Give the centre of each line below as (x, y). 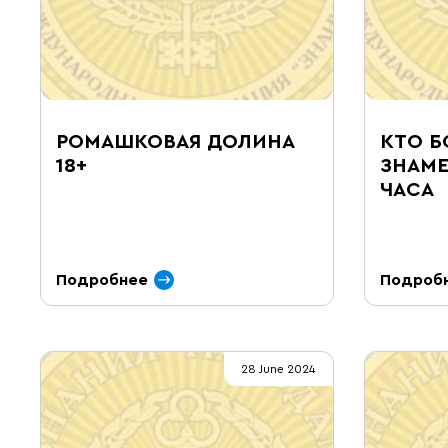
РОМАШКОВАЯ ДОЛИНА (175, 142)
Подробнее (102, 280)
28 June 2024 (278, 369)
